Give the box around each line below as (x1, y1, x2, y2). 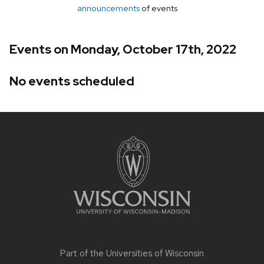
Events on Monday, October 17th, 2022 (9, 41, 236, 58)
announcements (77, 2, 140, 14)
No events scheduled (9, 72, 134, 89)
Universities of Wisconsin (106, 247, 204, 259)
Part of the (60, 247, 106, 259)
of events (140, 2, 177, 14)
